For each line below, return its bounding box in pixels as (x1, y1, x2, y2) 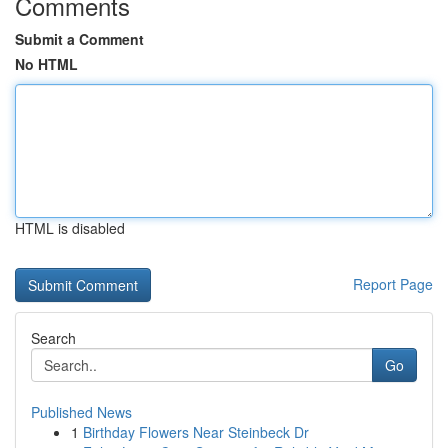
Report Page (353, 274, 433, 294)
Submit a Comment (15, 29, 144, 49)
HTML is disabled (15, 218, 125, 238)
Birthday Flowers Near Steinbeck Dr (83, 422, 309, 442)
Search (31, 328, 76, 348)
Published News (31, 402, 132, 422)
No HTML (15, 54, 78, 74)
